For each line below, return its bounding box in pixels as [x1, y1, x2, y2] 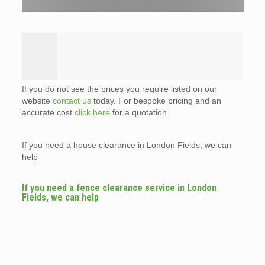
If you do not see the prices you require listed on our [21, 84, 217, 94]
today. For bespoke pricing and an [91, 96, 221, 106]
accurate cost [21, 108, 75, 118]
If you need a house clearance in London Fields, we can [21, 140, 231, 150]
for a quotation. [109, 108, 169, 118]
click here [74, 108, 110, 118]
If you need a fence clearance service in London [21, 182, 216, 194]
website [21, 96, 53, 106]
